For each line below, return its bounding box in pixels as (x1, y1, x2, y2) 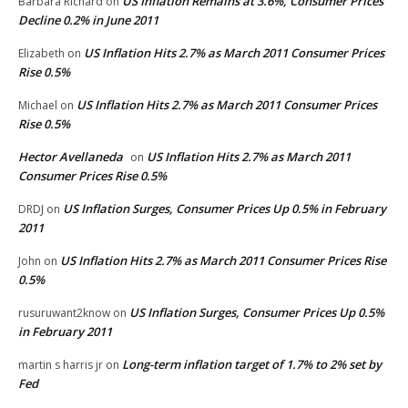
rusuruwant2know (18, 304, 110, 321)
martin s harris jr (18, 356, 103, 372)
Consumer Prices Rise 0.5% (18, 167, 167, 184)
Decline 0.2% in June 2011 (18, 11, 158, 28)
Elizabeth (18, 45, 65, 61)
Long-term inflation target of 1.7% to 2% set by (122, 355, 382, 372)
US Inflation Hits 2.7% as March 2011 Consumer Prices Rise (60, 251, 386, 269)
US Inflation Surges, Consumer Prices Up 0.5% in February (63, 199, 386, 217)
